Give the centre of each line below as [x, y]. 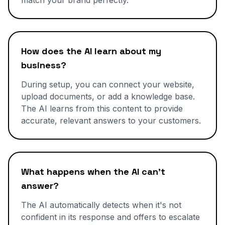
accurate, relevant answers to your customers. [111, 121]
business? [44, 65]
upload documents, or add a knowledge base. [108, 96]
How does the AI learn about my [91, 51]
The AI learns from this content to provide [102, 108]
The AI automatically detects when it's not [101, 205]
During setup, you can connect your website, [108, 84]
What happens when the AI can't [93, 172]
